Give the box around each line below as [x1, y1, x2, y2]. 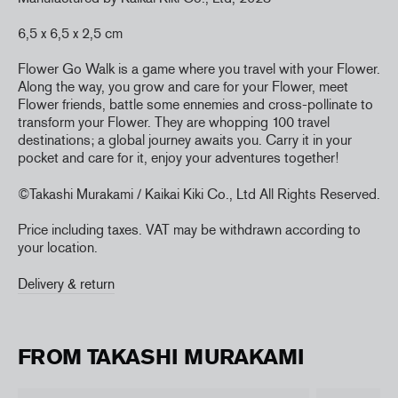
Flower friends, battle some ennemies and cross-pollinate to [18, 95, 373, 115]
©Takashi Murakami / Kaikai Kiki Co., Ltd [18, 184, 259, 203]
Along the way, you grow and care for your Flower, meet [18, 77, 348, 97]
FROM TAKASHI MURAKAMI [18, 343, 305, 371]
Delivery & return [18, 275, 115, 294]
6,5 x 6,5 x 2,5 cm [18, 23, 123, 43]
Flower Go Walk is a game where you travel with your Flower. [18, 60, 380, 79]
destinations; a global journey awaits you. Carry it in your [18, 131, 352, 150]
